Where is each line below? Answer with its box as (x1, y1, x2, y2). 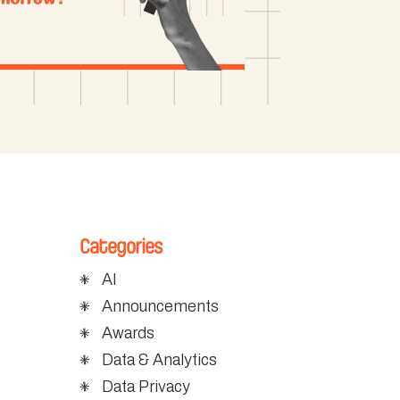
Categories (79, 234, 162, 258)
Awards (102, 323, 155, 342)
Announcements (102, 296, 220, 315)
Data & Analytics (102, 350, 218, 369)
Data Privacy (102, 377, 191, 396)
